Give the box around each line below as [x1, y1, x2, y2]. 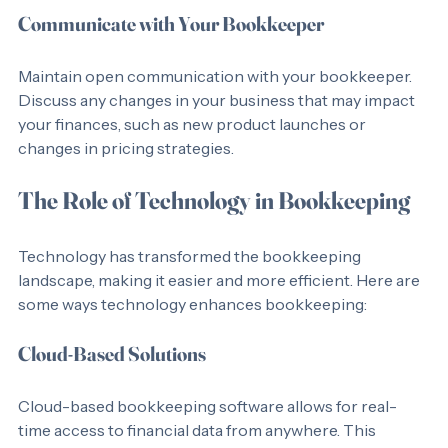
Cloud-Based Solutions [18, 365, 206, 390]
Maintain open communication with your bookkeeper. [18, 90, 415, 110]
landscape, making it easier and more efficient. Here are [18, 294, 423, 314]
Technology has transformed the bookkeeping [18, 270, 364, 290]
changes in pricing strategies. [18, 162, 234, 182]
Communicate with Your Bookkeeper [18, 35, 324, 60]
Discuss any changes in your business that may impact [18, 114, 418, 134]
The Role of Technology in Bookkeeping [18, 210, 410, 239]
